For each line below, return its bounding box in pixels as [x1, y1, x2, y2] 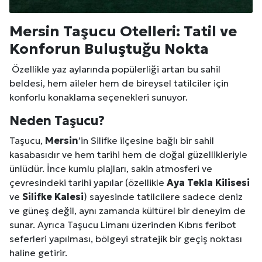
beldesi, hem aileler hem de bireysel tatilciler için [9, 77, 229, 89]
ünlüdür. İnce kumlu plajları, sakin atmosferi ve [9, 162, 212, 174]
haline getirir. [9, 246, 67, 258]
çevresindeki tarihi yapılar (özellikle [9, 176, 167, 188]
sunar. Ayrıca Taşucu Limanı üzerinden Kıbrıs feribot [9, 218, 236, 230]
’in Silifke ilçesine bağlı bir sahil [78, 134, 214, 146]
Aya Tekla [167, 176, 215, 188]
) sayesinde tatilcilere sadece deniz [84, 190, 243, 202]
